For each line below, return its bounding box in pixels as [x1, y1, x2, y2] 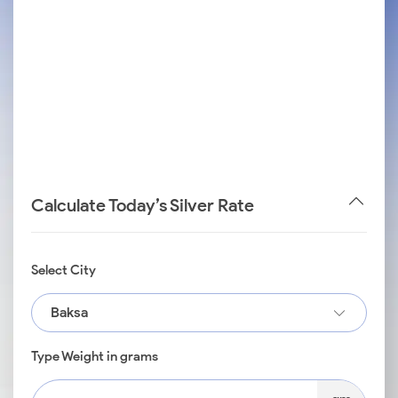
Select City [31, 262, 96, 278]
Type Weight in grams [31, 348, 158, 364]
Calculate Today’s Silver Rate [31, 194, 254, 216]
